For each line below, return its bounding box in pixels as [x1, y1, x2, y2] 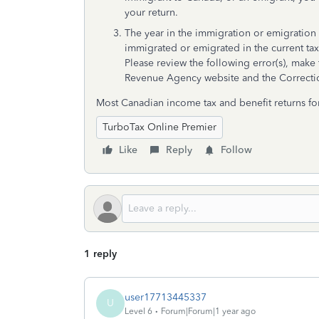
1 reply [84, 248, 117, 260]
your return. [125, 6, 178, 19]
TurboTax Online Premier [103, 121, 216, 133]
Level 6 [125, 305, 152, 316]
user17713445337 [125, 291, 206, 303]
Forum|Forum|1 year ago [161, 305, 256, 316]
